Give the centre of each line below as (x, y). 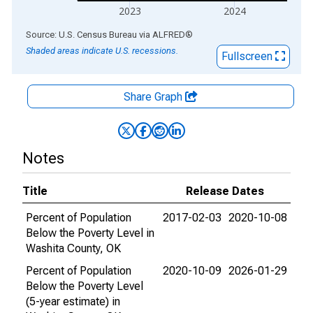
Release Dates (225, 191)
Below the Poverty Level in (90, 233)
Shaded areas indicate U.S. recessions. (102, 51)
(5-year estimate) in (73, 301)
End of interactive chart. (69, 34)
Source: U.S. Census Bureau (81, 35)
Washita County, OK (73, 248)
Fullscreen (248, 56)
